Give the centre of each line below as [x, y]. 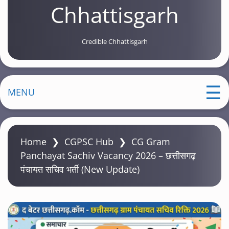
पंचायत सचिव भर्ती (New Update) [80, 169]
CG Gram [151, 142]
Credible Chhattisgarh [114, 41]
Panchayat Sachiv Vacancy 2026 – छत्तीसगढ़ [108, 155]
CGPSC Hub [89, 142]
